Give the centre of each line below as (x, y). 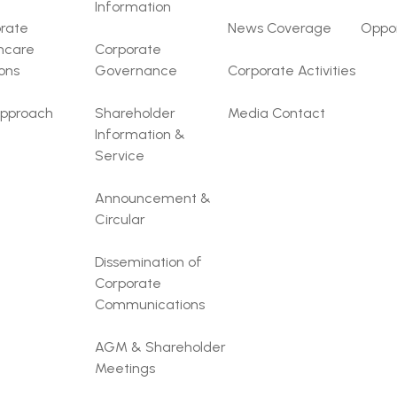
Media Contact (276, 113)
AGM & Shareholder (160, 347)
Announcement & (153, 198)
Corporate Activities (292, 70)
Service (120, 156)
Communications (150, 304)
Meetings (125, 368)
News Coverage (280, 28)
